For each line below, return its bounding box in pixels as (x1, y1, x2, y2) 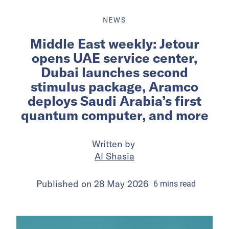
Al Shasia (95, 150, 134, 162)
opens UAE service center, (32, 49, 197, 66)
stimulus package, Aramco (31, 78, 198, 95)
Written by (91, 138, 138, 150)
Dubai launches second (41, 63, 188, 81)
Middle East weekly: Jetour (30, 35, 199, 52)
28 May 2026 (94, 177, 148, 190)
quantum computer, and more (20, 106, 209, 124)
